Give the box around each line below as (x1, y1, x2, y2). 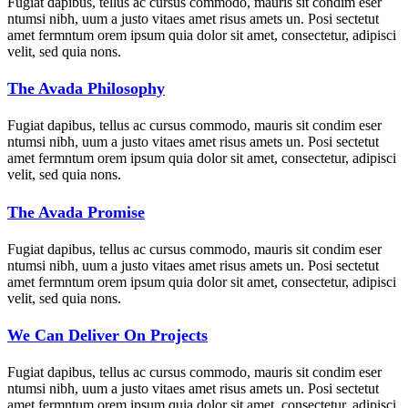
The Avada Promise (7, 202, 145, 221)
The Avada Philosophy (7, 79, 165, 98)
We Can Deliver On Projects (7, 326, 208, 345)
